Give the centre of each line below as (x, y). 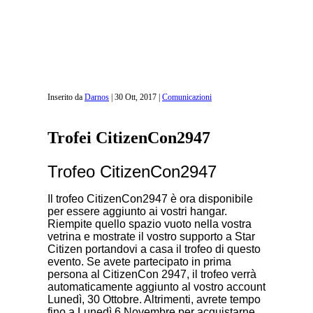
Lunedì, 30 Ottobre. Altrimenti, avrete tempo (154, 299)
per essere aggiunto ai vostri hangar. (137, 211)
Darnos (97, 97)
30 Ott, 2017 (136, 97)
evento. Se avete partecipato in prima (139, 261)
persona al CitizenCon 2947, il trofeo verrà (152, 274)
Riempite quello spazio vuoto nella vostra (150, 224)
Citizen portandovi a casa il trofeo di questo (154, 249)
